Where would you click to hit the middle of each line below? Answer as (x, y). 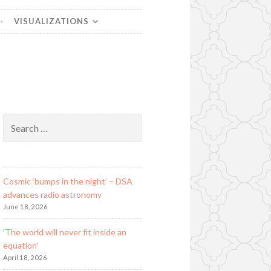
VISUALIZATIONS (52, 21)
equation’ (20, 245)
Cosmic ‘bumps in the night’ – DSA (67, 181)
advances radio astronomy (52, 194)
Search (15, 119)
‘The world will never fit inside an (64, 232)
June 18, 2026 (25, 206)
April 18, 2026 (25, 257)
